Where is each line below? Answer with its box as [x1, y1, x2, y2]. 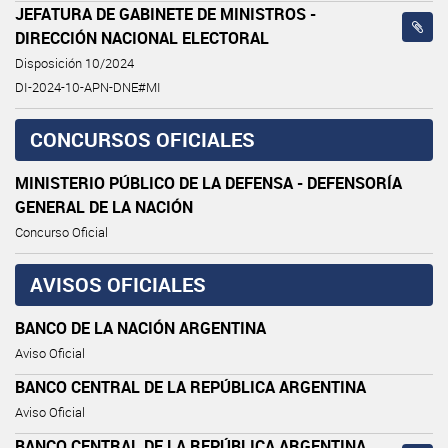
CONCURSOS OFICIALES [30, 125, 255, 153]
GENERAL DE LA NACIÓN [15, 195, 193, 218]
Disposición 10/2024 [15, 54, 134, 72]
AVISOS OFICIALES [30, 270, 206, 298]
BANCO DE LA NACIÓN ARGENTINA [15, 316, 266, 339]
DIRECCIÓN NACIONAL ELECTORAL [15, 26, 269, 49]
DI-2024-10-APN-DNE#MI [15, 78, 161, 96]
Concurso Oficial [15, 223, 108, 241]
